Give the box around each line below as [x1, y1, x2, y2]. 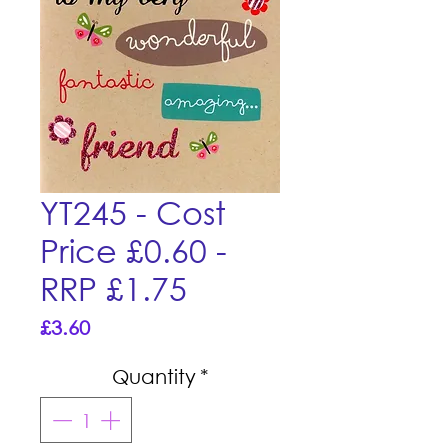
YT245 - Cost [40, 192, 226, 231]
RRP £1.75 [40, 268, 187, 307]
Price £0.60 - [40, 230, 227, 269]
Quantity [111, 365, 196, 388]
